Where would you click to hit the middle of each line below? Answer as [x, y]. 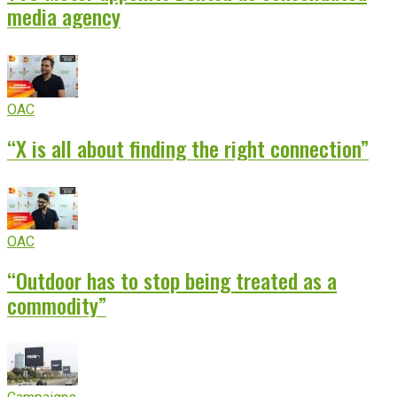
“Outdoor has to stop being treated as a [172, 280]
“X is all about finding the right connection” [188, 148]
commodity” [57, 304]
